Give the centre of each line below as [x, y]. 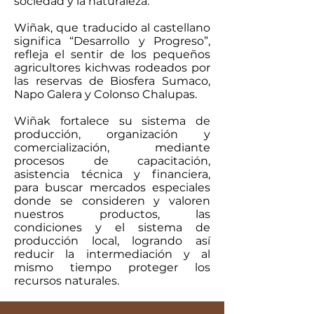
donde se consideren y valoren [112, 201]
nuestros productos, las [112, 214]
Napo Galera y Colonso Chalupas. [105, 95]
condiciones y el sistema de [112, 228]
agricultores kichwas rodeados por [112, 68]
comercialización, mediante [112, 148]
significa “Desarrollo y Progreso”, [112, 41]
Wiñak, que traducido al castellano [112, 28]
